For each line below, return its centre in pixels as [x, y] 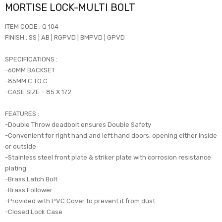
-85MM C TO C [26, 81]
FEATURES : [22, 113]
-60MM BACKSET [30, 70]
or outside [21, 146]
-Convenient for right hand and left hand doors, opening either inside [111, 135]
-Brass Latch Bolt [31, 179]
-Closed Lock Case [34, 212]
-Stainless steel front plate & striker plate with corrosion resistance [108, 157]
